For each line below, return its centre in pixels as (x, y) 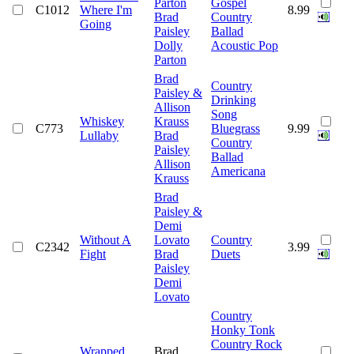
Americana (238, 171)
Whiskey (102, 121)
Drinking (233, 100)
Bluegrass (235, 128)
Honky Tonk (243, 330)
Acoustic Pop (245, 45)
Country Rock (247, 344)
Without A (105, 239)
